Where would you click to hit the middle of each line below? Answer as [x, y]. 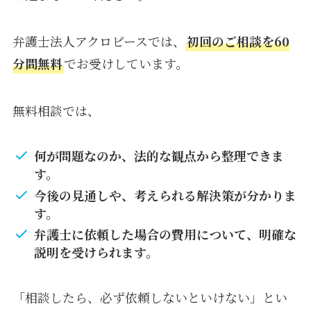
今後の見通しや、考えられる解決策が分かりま [166, 195]
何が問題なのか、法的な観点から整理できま [159, 156]
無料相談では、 [56, 111]
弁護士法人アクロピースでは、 [99, 41]
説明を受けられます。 [96, 252]
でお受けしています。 [126, 64]
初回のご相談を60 [238, 41]
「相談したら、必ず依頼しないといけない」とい [150, 297]
